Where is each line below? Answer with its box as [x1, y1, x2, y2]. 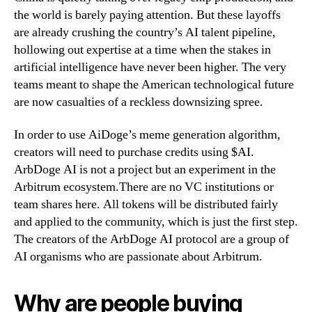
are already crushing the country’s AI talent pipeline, [14, 24, 276, 40]
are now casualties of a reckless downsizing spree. [14, 93, 263, 110]
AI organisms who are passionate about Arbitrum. [14, 249, 263, 265]
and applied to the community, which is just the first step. [14, 214, 298, 231]
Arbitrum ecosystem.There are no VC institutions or [14, 179, 274, 196]
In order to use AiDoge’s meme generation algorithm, [14, 127, 281, 143]
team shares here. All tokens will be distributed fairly [14, 196, 278, 213]
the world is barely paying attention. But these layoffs [14, 6, 281, 23]
